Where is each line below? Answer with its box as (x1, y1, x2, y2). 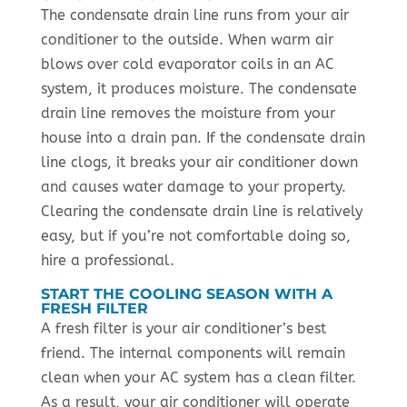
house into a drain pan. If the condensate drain (40, 129, 365, 147)
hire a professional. (40, 252, 174, 270)
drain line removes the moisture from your (40, 104, 335, 123)
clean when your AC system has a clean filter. (40, 369, 356, 387)
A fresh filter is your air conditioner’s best (40, 320, 326, 338)
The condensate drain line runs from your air (40, 6, 349, 25)
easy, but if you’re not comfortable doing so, (40, 227, 351, 245)
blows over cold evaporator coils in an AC (40, 55, 334, 74)
